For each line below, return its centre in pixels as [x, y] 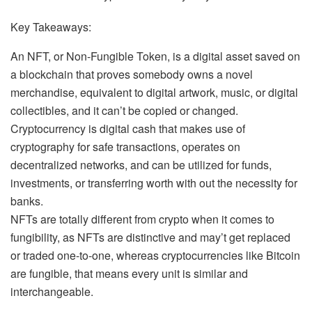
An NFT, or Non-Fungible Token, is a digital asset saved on [155, 56]
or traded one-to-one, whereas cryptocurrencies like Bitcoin [155, 255]
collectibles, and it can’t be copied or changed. [124, 110]
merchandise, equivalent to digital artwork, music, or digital [154, 92]
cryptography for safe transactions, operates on [125, 147]
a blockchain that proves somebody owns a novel [132, 74]
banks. [27, 201]
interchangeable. [52, 291]
